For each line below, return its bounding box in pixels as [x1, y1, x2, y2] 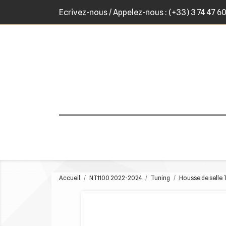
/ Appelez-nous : [107, 8, 168, 17]
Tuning [151, 174, 170, 182]
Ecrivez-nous [59, 8, 107, 17]
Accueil [59, 174, 80, 182]
